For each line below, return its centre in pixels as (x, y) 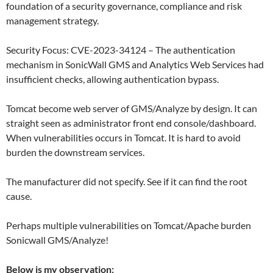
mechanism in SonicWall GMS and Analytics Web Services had (135, 64)
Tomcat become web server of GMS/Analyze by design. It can (132, 108)
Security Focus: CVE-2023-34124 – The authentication (121, 50)
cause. (19, 196)
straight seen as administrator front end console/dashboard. (131, 123)
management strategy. (52, 20)
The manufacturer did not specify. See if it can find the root (127, 181)
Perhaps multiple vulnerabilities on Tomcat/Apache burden (129, 225)
